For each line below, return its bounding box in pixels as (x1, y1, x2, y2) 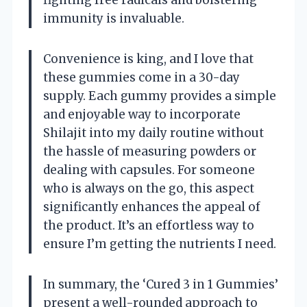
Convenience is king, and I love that (43, 51, 254, 66)
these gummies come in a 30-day (43, 69, 240, 85)
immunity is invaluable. (43, 10, 184, 26)
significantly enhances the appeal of (43, 199, 260, 214)
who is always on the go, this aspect (43, 180, 254, 196)
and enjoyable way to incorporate (43, 106, 241, 122)
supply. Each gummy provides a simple (43, 88, 276, 103)
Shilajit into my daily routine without (43, 125, 264, 140)
